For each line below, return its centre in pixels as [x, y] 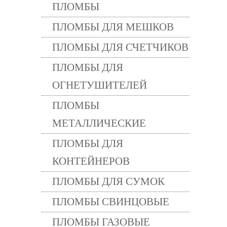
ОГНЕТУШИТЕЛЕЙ [100, 85]
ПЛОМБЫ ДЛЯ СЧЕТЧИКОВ [120, 47]
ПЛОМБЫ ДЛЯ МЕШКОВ [113, 27]
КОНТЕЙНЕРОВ [91, 161]
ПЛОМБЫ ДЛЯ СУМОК [108, 181]
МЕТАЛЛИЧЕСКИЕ [99, 123]
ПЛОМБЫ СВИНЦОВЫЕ [111, 202]
